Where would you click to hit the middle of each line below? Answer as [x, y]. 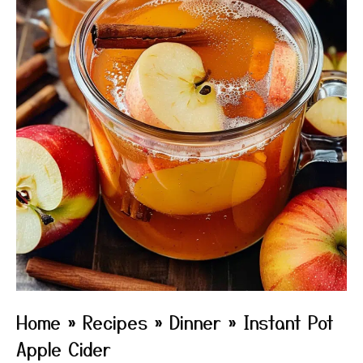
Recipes [115, 322]
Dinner [195, 322]
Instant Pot [288, 322]
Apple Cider [64, 348]
